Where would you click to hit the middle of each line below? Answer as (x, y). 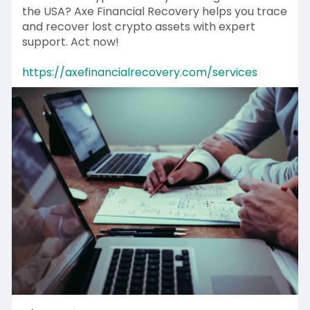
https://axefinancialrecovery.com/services (139, 72)
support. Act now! (70, 42)
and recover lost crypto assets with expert (138, 27)
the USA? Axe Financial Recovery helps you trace (154, 11)
